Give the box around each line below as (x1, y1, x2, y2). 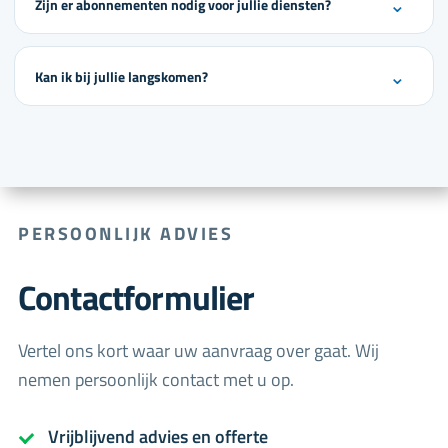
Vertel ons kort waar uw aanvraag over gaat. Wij (18, 337, 379, 365)
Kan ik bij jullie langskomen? (35, 65, 208, 87)
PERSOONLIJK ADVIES (18, 220, 234, 248)
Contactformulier (18, 272, 255, 324)
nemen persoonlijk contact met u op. (18, 366, 294, 394)
